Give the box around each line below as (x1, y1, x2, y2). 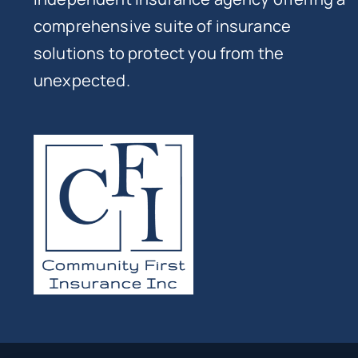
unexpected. (34, 70, 130, 91)
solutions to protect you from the (34, 42, 284, 64)
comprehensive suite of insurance (34, 15, 292, 37)
